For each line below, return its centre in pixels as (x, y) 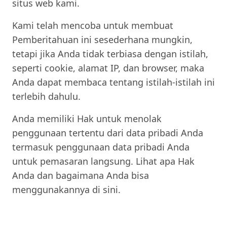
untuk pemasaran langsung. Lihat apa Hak (103, 161)
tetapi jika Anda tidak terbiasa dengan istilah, (110, 54)
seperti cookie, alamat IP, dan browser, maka (108, 68)
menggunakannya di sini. (66, 190)
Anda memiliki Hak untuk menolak (87, 119)
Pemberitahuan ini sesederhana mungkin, (102, 40)
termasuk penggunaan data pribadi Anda (101, 147)
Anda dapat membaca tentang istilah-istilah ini (113, 82)
